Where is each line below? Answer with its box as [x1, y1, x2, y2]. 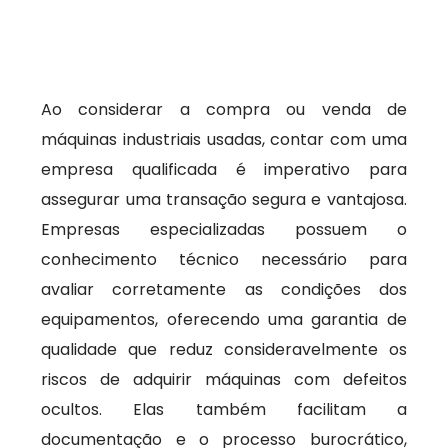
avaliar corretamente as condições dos [41, 278, 407, 301]
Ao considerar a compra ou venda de [41, 98, 407, 121]
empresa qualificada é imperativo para [41, 158, 407, 181]
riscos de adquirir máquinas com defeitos [41, 368, 407, 391]
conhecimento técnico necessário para [41, 248, 407, 271]
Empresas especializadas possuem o [41, 218, 407, 241]
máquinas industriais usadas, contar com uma [41, 128, 407, 151]
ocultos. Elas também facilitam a [41, 398, 407, 421]
